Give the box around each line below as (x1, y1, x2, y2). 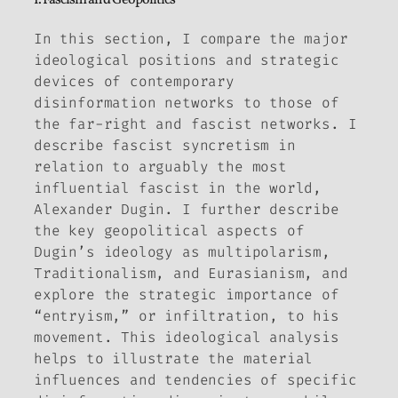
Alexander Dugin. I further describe (34, 200, 339, 219)
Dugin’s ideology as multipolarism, (34, 243, 330, 262)
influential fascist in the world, (34, 179, 322, 198)
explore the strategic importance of (34, 285, 339, 305)
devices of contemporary (34, 72, 235, 92)
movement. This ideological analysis (34, 328, 339, 347)
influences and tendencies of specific (34, 370, 357, 390)
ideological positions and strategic (34, 51, 339, 70)
